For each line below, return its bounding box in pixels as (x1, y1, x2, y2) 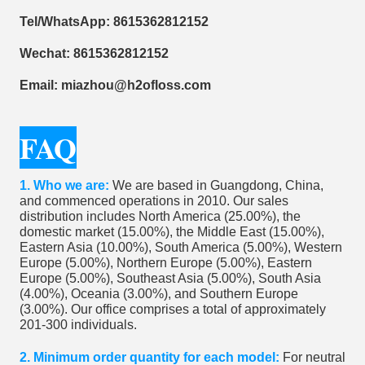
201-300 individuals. (20, 318, 137, 332)
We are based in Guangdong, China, (112, 178, 323, 193)
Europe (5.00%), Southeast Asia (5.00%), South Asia (20, 271, 321, 286)
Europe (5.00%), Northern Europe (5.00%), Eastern (20, 256, 312, 270)
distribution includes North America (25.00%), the (20, 209, 301, 224)
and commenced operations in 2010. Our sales (20, 194, 288, 209)
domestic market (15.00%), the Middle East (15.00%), (20, 225, 324, 240)
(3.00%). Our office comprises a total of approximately (20, 302, 326, 317)
